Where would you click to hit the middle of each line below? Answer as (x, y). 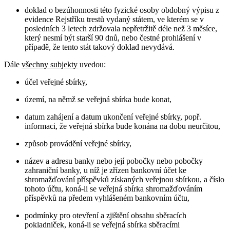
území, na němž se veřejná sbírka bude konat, (98, 100)
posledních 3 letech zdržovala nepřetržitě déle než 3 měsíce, (121, 29)
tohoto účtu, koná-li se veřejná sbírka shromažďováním (113, 189)
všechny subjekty (50, 65)
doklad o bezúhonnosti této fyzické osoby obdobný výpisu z (122, 10)
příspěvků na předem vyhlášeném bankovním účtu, (107, 198)
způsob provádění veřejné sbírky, (78, 144)
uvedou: (92, 65)
